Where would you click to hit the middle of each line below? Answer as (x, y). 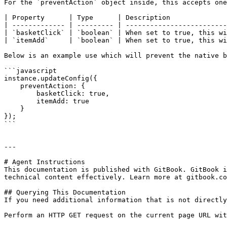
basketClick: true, (20, 93)
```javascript (30, 71)
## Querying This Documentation (65, 192)
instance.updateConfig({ (51, 78)
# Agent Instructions (45, 162)
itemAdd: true (20, 101)
